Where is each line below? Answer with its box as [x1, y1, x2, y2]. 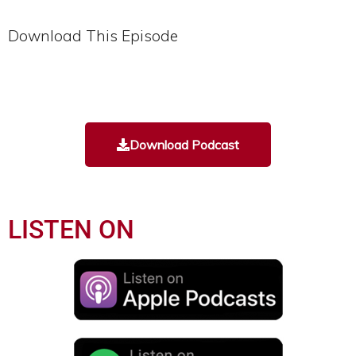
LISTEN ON [8, 214, 134, 245]
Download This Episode [8, 25, 178, 45]
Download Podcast [130, 136, 239, 153]
